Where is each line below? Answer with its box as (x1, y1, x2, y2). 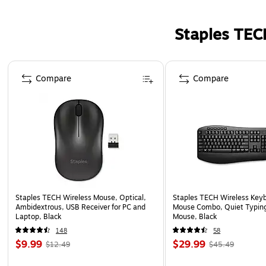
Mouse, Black (173, 211, 217, 222)
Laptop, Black (15, 211, 61, 222)
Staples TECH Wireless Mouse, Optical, (15, 192, 146, 203)
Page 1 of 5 (7, 59, 52, 72)
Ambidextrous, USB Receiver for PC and (15, 201, 145, 213)
